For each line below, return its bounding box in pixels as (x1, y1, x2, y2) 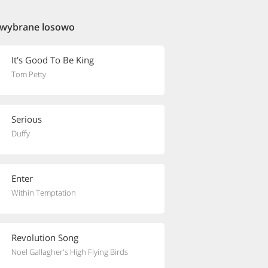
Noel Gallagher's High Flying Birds (11, 246, 128, 257)
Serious (11, 113, 42, 125)
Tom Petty (11, 69, 46, 80)
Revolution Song (11, 232, 78, 243)
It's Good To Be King (11, 54, 94, 66)
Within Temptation (11, 187, 76, 198)
